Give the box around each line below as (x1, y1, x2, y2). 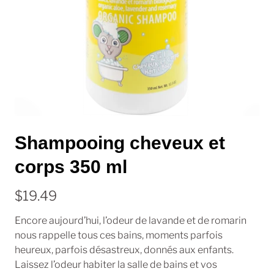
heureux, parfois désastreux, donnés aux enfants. (15, 243, 234, 256)
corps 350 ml (15, 156, 127, 177)
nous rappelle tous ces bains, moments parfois (15, 229, 223, 241)
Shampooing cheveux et (15, 132, 225, 153)
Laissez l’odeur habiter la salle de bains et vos (15, 258, 217, 270)
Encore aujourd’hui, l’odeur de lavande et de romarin (15, 214, 246, 226)
